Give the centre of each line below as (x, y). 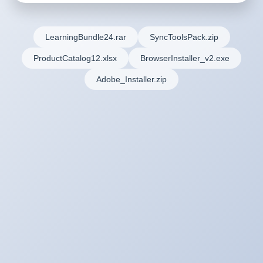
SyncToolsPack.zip (184, 37)
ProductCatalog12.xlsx (75, 58)
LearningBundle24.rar (85, 37)
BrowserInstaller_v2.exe (185, 58)
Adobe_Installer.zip (131, 79)
